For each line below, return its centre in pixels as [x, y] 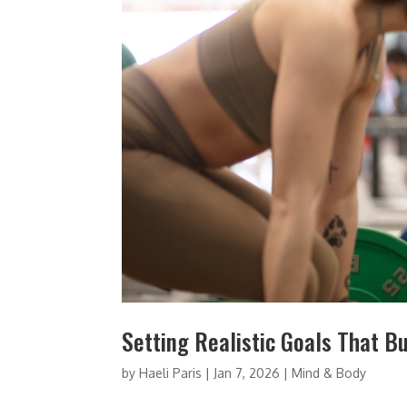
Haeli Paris [171, 373]
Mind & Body [329, 373]
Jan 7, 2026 [247, 373]
